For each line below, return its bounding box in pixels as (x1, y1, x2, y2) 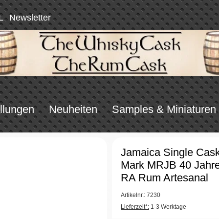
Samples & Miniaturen (111, 103, 216, 115)
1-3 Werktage (149, 203, 186, 210)
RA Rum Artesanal (121, 171, 208, 184)
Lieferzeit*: (121, 203, 149, 210)
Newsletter (9, 12, 51, 22)
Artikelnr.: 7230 (121, 191, 160, 198)
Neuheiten (48, 103, 97, 115)
